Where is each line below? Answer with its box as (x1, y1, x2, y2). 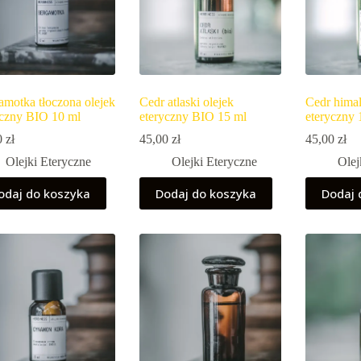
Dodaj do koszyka (156, 185, 257, 202)
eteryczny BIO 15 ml (139, 110, 247, 124)
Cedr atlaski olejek (139, 95, 234, 110)
